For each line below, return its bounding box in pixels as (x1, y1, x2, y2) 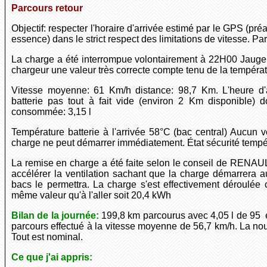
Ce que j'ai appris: (11, 252, 92, 263)
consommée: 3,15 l (11, 107, 91, 117)
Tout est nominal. (11, 232, 83, 243)
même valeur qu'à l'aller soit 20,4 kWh (11, 190, 171, 201)
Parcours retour (11, 3, 83, 14)
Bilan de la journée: (11, 210, 99, 221)
